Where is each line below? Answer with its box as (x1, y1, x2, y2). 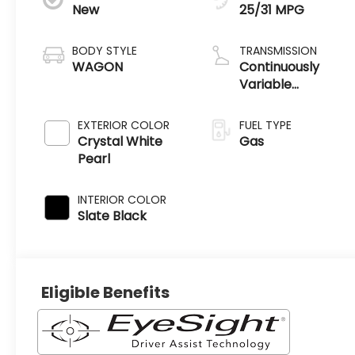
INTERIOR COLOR (78, 191, 167, 208)
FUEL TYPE (239, 116, 292, 133)
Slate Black (78, 206, 147, 225)
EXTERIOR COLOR (78, 116, 170, 133)
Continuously (239, 57, 320, 76)
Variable (239, 74, 292, 94)
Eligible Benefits (41, 281, 170, 303)
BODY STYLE (72, 42, 138, 59)
